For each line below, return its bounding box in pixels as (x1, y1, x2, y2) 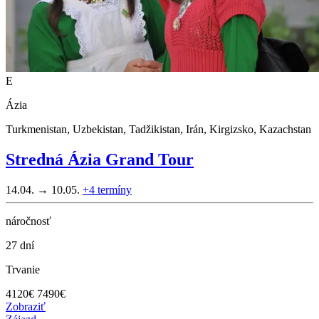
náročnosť (6, 214, 51, 227)
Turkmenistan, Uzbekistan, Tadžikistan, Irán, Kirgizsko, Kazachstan (6, 122, 311, 135)
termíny (98, 183, 132, 196)
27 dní (6, 239, 34, 251)
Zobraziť (6, 300, 46, 313)
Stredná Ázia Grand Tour (6, 150, 194, 169)
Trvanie (6, 263, 40, 276)
